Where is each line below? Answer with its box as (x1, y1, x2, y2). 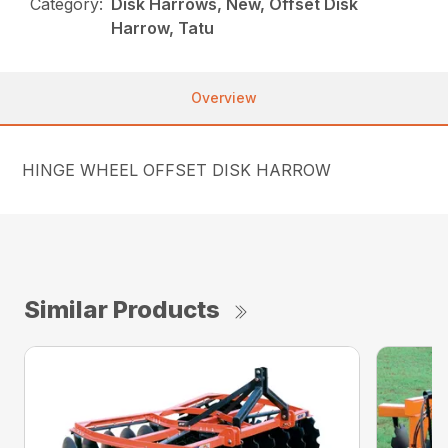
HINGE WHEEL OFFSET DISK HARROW (22, 159, 332, 180)
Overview (191, 88, 257, 106)
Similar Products (24, 294, 220, 324)
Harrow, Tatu (111, 17, 215, 38)
